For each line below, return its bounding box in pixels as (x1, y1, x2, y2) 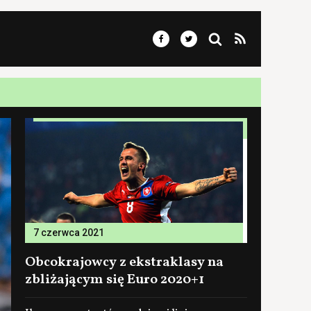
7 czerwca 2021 (33, 227, 104, 238)
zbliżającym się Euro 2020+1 (25, 270, 204, 289)
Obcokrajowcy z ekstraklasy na (25, 253, 224, 272)
